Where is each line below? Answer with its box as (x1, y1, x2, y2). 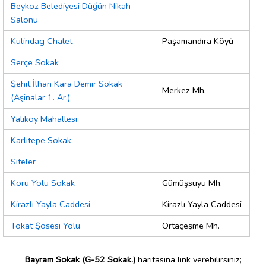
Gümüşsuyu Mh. (162, 177, 222, 189)
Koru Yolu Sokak (11, 177, 75, 189)
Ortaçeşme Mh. (162, 220, 220, 232)
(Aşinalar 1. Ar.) (11, 91, 70, 104)
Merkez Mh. (162, 84, 206, 97)
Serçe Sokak (11, 56, 59, 69)
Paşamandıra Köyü (162, 35, 233, 47)
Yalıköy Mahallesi (11, 113, 77, 125)
